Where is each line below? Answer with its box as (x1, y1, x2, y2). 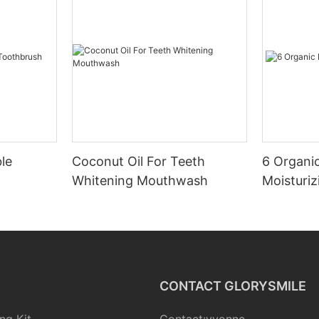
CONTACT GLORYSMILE (159, 278, 306, 294)
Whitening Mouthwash (72, 173, 209, 189)
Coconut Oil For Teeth (72, 154, 206, 169)
